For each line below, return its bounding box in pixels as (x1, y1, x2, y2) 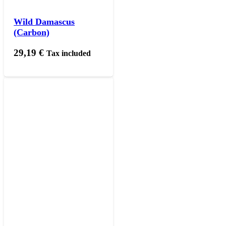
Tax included (46, 49, 91, 58)
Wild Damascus (14, 17, 75, 27)
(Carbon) (14, 27, 50, 38)
